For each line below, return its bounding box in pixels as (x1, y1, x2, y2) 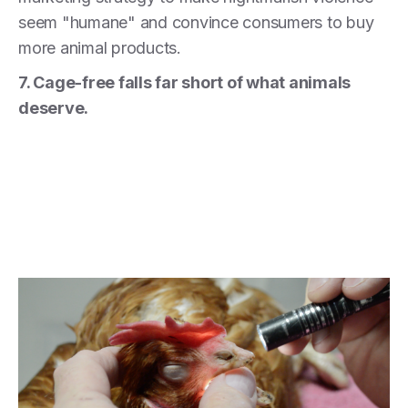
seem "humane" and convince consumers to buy (18, 12, 374, 32)
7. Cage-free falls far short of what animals (18, 72, 351, 92)
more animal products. (18, 37, 186, 57)
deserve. (18, 97, 92, 117)
